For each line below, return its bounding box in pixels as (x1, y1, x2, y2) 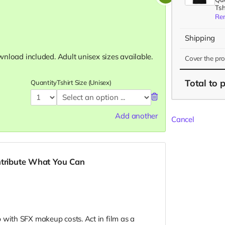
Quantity (31, 78, 57, 86)
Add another (115, 110, 158, 121)
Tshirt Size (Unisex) (57, 78, 111, 86)
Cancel (171, 115, 194, 124)
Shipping (185, 33, 215, 43)
